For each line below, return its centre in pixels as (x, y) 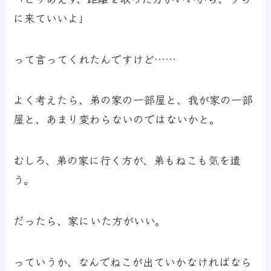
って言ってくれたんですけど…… (95, 58)
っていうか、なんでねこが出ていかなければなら (133, 261)
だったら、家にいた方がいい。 (90, 220)
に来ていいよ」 (52, 17)
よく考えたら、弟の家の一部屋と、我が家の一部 (133, 100)
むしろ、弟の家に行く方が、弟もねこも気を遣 (127, 160)
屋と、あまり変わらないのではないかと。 (117, 119)
